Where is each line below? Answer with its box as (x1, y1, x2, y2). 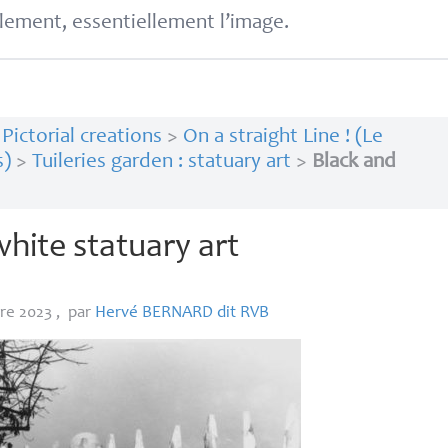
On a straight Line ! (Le (182, 127, 383, 149)
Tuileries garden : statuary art (31, 152, 291, 174)
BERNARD (142, 304, 214, 322)
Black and (311, 152, 396, 174)
